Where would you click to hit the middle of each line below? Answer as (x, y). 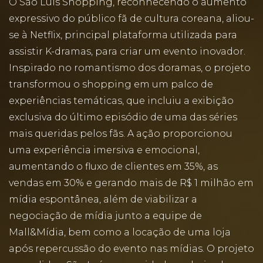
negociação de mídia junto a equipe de (105, 216)
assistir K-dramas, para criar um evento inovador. (127, 51)
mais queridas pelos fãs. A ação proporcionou (121, 134)
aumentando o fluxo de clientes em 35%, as (113, 166)
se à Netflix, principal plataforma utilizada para (123, 35)
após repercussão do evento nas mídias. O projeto (131, 249)
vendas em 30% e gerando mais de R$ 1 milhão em (131, 183)
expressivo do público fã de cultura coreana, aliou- (131, 18)
